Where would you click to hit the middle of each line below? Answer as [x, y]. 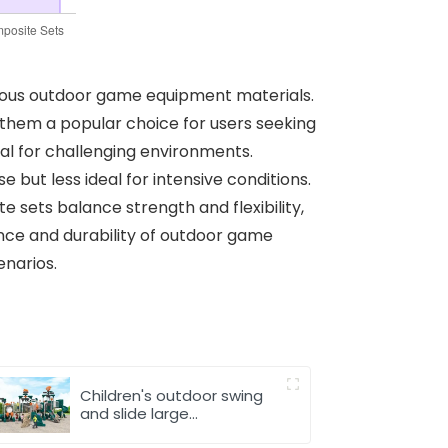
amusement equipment [170, 432]
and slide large [135, 414]
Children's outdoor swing [172, 396]
